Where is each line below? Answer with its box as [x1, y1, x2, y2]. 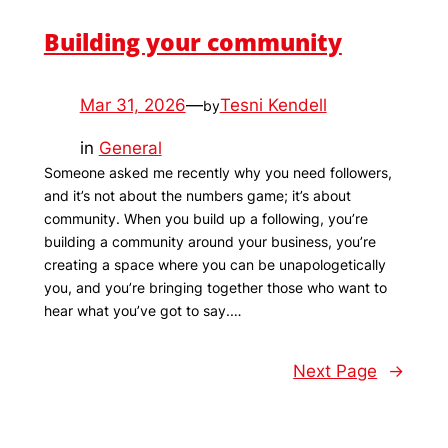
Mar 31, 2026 [79, 95, 186, 116]
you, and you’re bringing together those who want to [43, 279, 387, 297]
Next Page [293, 361, 378, 382]
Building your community [43, 26, 342, 59]
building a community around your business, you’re [43, 233, 376, 251]
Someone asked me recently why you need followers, [43, 164, 392, 182]
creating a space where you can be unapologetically [43, 256, 386, 274]
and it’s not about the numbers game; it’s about [43, 187, 351, 205]
